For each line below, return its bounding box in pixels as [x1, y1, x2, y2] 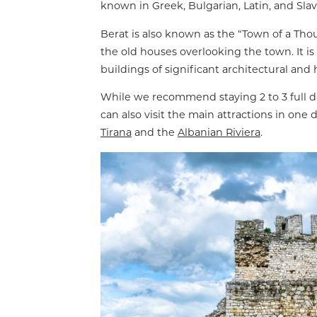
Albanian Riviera [178, 126, 260, 139]
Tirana [100, 126, 132, 139]
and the [132, 126, 178, 139]
